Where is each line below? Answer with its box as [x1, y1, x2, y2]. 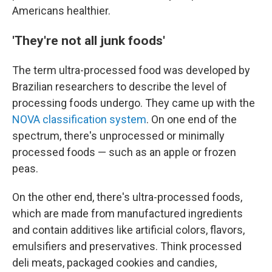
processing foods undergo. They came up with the [12, 97, 255, 109]
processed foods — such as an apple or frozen [12, 146, 236, 158]
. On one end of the [146, 113, 237, 126]
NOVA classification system [12, 113, 146, 126]
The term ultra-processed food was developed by [12, 64, 250, 76]
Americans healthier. [12, 4, 110, 17]
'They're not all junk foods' [12, 33, 165, 48]
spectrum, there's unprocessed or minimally [12, 129, 225, 142]
